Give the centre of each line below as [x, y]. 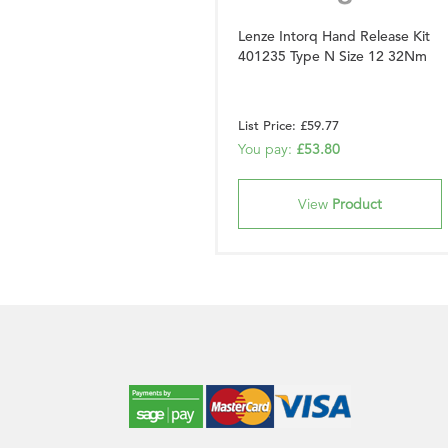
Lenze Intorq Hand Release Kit [334, 36]
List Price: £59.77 [288, 125]
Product [357, 204]
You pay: [267, 149]
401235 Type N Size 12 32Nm [332, 56]
